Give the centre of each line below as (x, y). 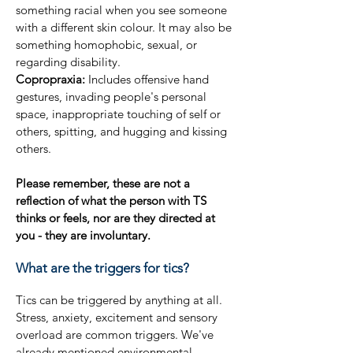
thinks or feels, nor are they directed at (115, 218)
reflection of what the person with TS (111, 201)
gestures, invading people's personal (111, 97)
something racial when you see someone (121, 10)
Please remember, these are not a (103, 184)
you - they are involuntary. (83, 236)
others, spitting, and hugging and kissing (121, 132)
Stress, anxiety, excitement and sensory (117, 318)
